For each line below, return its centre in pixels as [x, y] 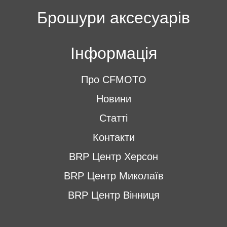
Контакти [113, 137]
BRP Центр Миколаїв [113, 176]
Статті [113, 118]
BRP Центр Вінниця [113, 195]
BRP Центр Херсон [113, 157]
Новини [113, 99]
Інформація [113, 53]
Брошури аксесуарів [113, 18]
